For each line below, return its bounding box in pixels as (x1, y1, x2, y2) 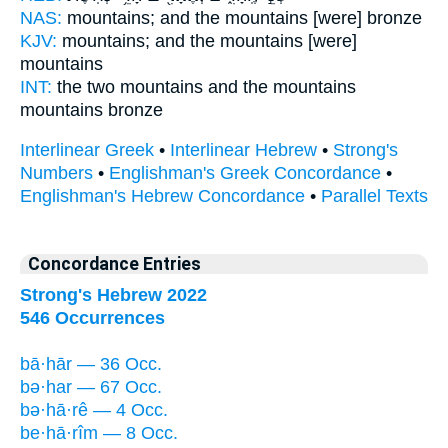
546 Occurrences (20, 307, 165, 328)
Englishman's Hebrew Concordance (20, 186, 305, 207)
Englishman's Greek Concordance (109, 163, 381, 184)
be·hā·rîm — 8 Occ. (20, 422, 178, 443)
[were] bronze (308, 7, 422, 28)
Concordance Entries (28, 253, 201, 274)
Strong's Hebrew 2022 (20, 284, 207, 305)
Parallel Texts (321, 186, 428, 207)
